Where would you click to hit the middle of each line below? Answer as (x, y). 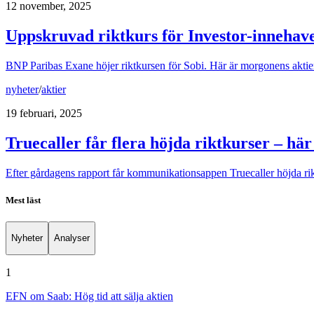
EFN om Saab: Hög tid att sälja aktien (89, 296)
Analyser (72, 238)
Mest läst (23, 200)
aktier (54, 89)
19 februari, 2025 (44, 113)
